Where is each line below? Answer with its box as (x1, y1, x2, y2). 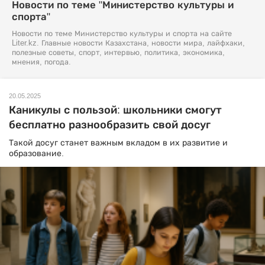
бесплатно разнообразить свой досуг (9, 119, 211, 131)
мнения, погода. (12, 58, 71, 66)
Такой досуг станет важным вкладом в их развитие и (9, 138, 228, 147)
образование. (9, 148, 64, 158)
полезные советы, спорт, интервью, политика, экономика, (12, 49, 225, 57)
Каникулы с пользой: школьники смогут (9, 104, 222, 116)
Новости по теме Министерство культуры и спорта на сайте (12, 30, 232, 38)
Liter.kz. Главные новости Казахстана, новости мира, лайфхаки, (12, 39, 245, 47)
